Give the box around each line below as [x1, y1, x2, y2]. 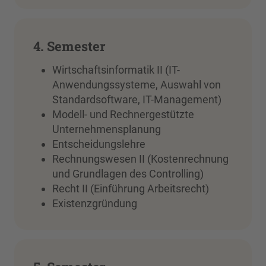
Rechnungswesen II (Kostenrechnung [52, 153, 229, 166]
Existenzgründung [52, 197, 137, 210]
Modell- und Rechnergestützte [52, 108, 194, 121]
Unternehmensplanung [52, 123, 161, 136]
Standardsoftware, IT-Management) [52, 93, 221, 106]
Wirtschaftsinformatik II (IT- [52, 64, 180, 77]
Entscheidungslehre [52, 138, 145, 151]
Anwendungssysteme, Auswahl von [52, 78, 221, 91]
